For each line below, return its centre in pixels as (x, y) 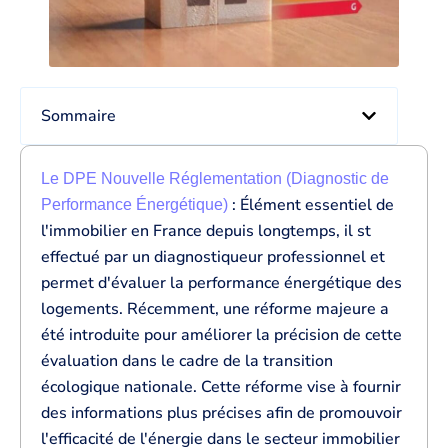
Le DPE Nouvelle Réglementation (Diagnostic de (215, 178)
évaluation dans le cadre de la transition (187, 361)
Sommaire (78, 116)
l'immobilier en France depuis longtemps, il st (206, 231)
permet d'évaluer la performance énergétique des (221, 283)
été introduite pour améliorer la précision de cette (221, 335)
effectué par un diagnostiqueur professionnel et (213, 257)
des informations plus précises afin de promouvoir (221, 413)
